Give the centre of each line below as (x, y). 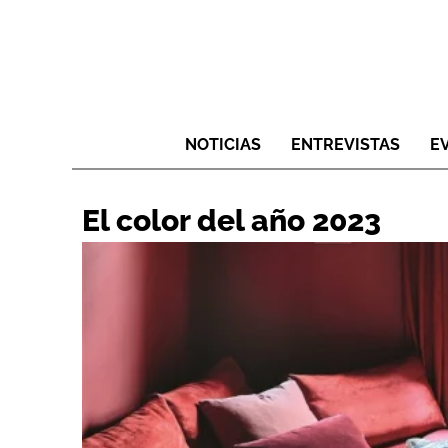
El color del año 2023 (231, 221)
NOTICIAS (223, 145)
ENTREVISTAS (345, 145)
